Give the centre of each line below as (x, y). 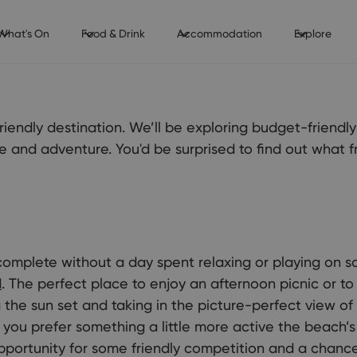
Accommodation (219, 33)
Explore (312, 33)
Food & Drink (113, 33)
